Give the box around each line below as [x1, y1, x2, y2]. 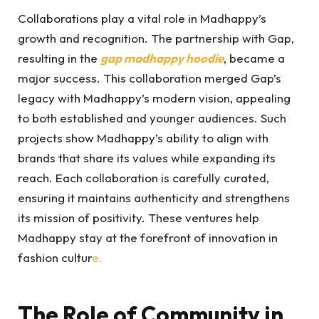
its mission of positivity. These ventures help [18, 209, 259, 225]
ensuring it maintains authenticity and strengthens [18, 189, 290, 205]
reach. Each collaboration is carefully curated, [18, 169, 269, 185]
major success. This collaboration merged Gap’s [18, 70, 281, 85]
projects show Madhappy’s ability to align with [18, 130, 268, 145]
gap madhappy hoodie [100, 50, 224, 66]
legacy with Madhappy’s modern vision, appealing [18, 90, 291, 105]
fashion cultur [18, 249, 92, 265]
